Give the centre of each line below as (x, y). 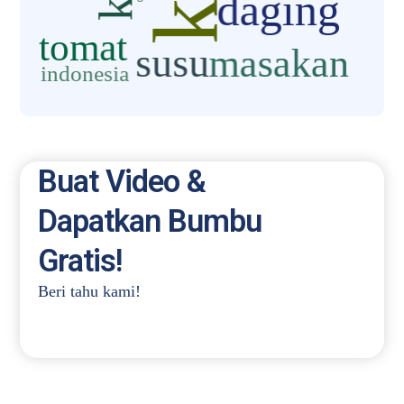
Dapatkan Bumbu (150, 221)
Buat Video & (122, 182)
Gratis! (80, 261)
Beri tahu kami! (90, 292)
